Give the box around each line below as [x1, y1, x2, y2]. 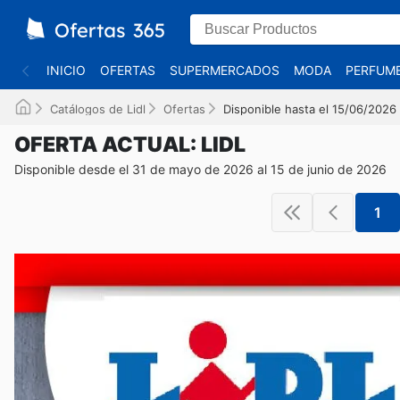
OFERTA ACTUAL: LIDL [14, 132, 246, 157]
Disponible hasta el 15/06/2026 [223, 102, 396, 116]
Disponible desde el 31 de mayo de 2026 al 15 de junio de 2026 [14, 162, 387, 177]
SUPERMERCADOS [170, 62, 279, 78]
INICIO [46, 62, 86, 78]
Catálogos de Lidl [50, 102, 146, 116]
